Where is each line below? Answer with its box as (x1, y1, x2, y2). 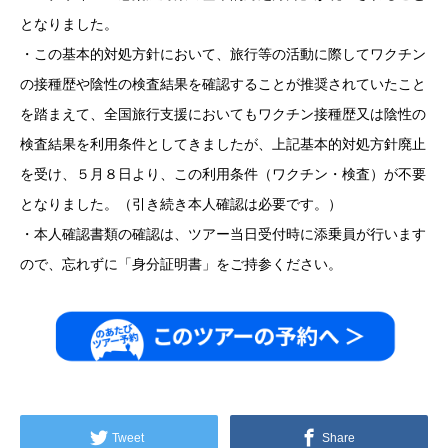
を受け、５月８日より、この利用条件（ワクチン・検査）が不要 (20, 165, 426, 182)
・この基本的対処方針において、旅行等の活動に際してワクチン (20, 45, 426, 62)
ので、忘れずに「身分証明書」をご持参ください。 (20, 255, 342, 272)
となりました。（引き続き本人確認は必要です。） (20, 195, 342, 212)
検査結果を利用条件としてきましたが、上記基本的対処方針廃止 (20, 135, 426, 152)
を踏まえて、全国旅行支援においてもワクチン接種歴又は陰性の (20, 105, 426, 122)
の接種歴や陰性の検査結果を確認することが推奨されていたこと (20, 75, 426, 92)
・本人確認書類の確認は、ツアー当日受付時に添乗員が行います (20, 225, 426, 242)
